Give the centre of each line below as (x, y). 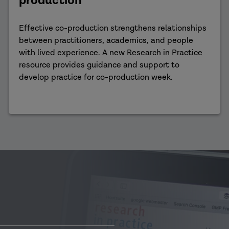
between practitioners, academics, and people (106, 41)
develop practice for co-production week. (96, 77)
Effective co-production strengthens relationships (112, 28)
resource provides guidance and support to (99, 65)
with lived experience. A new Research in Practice (110, 53)
